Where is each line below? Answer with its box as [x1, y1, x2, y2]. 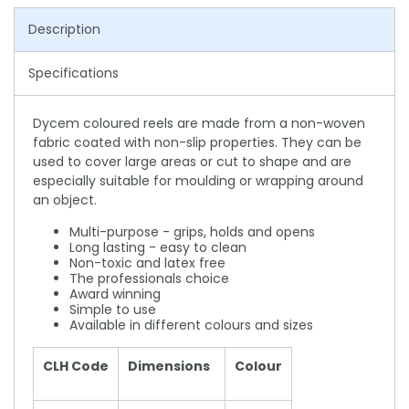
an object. [33, 191, 97, 210]
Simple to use [69, 300, 156, 320]
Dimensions [128, 357, 210, 376]
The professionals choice [69, 269, 229, 288]
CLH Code [43, 357, 109, 376]
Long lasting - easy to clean [69, 238, 246, 257]
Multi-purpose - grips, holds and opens [69, 223, 315, 242]
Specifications [28, 64, 119, 83]
